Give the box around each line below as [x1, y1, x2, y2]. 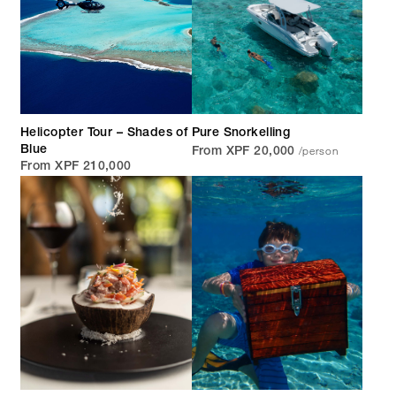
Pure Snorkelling [191, 127, 291, 141]
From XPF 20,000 [191, 146, 295, 159]
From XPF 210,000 [20, 161, 132, 174]
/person [298, 143, 339, 158]
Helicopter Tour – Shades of [20, 127, 188, 141]
